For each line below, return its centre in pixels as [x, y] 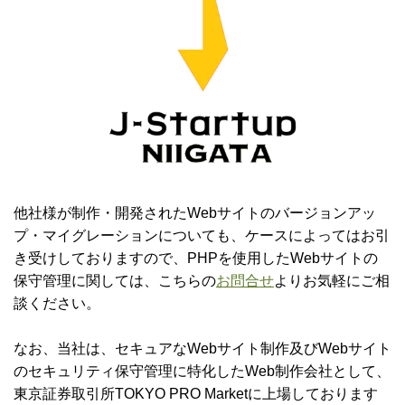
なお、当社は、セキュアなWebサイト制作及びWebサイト [202, 348]
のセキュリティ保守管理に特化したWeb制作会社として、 [202, 371]
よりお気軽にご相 [332, 280]
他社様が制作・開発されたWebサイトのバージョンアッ [195, 212]
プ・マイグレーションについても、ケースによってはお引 [202, 235]
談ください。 [57, 303]
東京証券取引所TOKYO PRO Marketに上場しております [196, 393]
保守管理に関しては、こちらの [115, 280]
